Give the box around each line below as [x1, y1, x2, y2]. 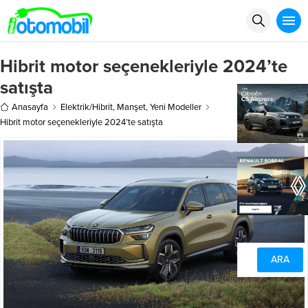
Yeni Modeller [150, 101, 201, 113]
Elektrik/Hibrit [60, 101, 113, 113]
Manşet [117, 101, 146, 113]
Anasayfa [12, 101, 48, 113]
